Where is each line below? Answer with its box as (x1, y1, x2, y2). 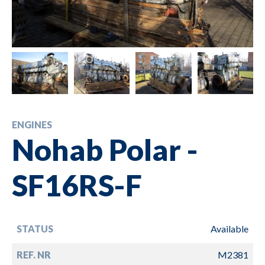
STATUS (17, 222, 53, 234)
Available (211, 222, 248, 234)
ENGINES (12, 118, 52, 130)
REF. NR (17, 248, 51, 260)
